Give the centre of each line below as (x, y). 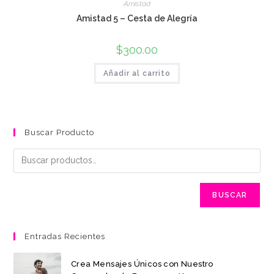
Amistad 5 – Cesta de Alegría (137, 18)
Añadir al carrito (137, 73)
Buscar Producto (60, 132)
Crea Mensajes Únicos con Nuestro (142, 264)
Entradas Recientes (65, 236)
